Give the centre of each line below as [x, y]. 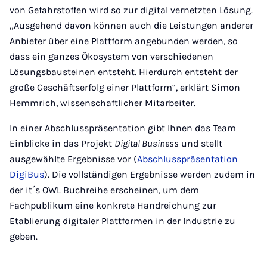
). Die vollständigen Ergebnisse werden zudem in [150, 174]
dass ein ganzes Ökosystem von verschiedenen [111, 56]
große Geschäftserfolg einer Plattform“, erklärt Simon [125, 87]
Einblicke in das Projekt [62, 143]
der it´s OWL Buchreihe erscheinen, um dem [104, 190]
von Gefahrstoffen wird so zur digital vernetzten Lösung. [131, 10]
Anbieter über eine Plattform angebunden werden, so [124, 41]
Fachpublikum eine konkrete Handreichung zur [113, 205]
